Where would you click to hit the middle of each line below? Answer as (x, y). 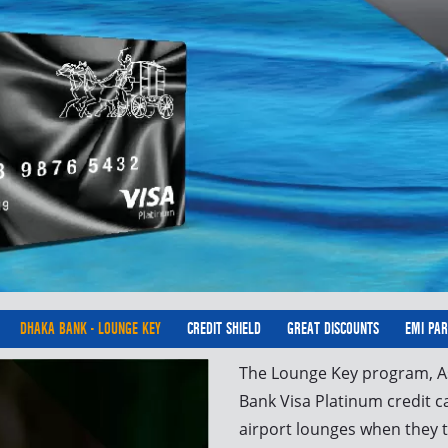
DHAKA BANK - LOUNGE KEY (90, 329)
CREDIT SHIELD (223, 329)
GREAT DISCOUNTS (332, 329)
